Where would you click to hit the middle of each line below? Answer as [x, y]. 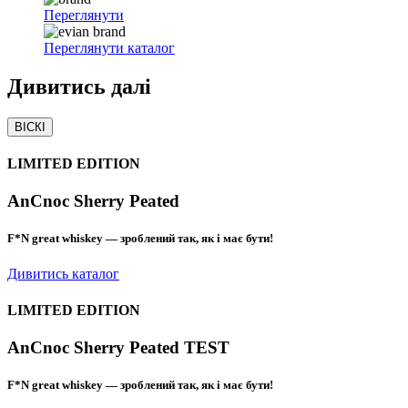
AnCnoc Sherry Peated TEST [118, 347]
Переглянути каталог [109, 47]
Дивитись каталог [63, 274]
